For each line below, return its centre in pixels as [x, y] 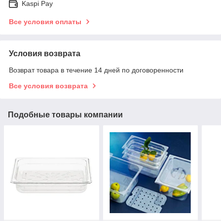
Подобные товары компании [65, 114]
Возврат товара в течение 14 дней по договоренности [96, 70]
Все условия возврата [48, 86]
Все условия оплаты [45, 21]
